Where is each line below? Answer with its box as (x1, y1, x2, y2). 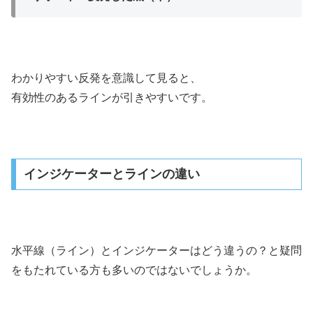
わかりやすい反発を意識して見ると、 (11, 71, 201, 84)
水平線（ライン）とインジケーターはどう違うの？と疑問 (11, 245, 302, 257)
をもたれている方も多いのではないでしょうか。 (11, 264, 257, 277)
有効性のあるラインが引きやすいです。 (11, 91, 212, 103)
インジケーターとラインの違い (23, 167, 200, 182)
